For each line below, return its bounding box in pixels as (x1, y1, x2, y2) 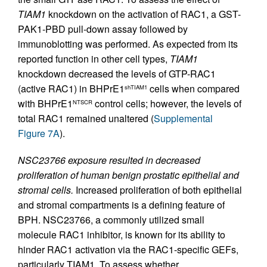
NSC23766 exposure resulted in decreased (18, 153, 200, 167)
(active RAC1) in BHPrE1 (18, 81, 125, 95)
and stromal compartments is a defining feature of (18, 197, 225, 212)
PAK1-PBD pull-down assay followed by (18, 21, 188, 36)
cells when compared (147, 81, 240, 95)
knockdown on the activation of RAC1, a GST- (46, 7, 241, 21)
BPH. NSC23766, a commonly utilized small (18, 212, 204, 226)
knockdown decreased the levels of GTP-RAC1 (18, 66, 216, 80)
